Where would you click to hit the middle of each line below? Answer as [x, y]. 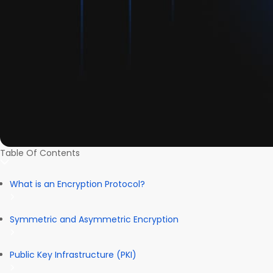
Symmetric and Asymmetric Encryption [94, 219]
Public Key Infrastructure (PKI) [73, 254]
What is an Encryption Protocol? [77, 184]
